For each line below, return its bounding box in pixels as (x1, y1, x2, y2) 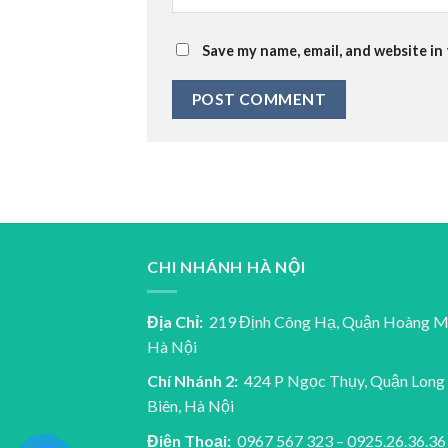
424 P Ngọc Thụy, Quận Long (238, 371, 445, 391)
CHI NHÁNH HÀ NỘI (147, 257, 306, 276)
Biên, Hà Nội (147, 396, 234, 416)
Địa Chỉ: (147, 311, 203, 331)
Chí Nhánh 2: (147, 371, 238, 391)
